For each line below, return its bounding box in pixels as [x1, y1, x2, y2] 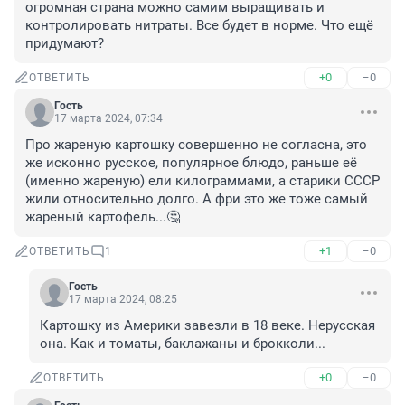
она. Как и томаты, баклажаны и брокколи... [40, 335, 325, 353]
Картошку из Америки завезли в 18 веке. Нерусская [40, 317, 375, 334]
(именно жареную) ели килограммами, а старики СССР [25, 173, 380, 190]
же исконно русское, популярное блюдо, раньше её [25, 155, 357, 172]
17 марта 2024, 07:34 [54, 112, 163, 126]
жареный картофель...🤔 [25, 209, 180, 226]
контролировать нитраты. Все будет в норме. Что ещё [25, 17, 373, 34]
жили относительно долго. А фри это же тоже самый [25, 191, 368, 208]
